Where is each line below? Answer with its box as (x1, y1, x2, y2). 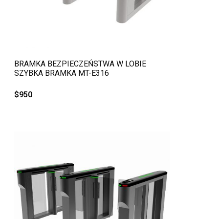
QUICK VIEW (68, 54, 116, 63)
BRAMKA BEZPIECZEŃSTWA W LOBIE (14, 59, 146, 69)
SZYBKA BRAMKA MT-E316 (14, 68, 109, 78)
